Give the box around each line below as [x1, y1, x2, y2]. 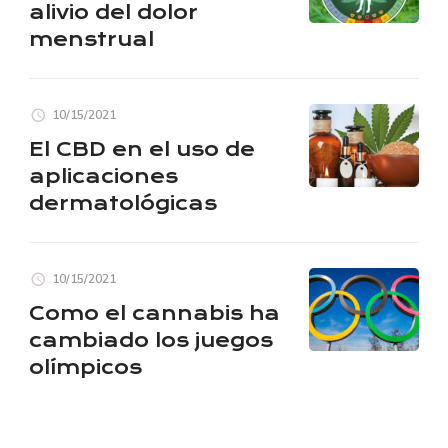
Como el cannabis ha [29, 301, 280, 325]
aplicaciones [29, 164, 178, 188]
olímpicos [29, 355, 142, 379]
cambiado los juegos [29, 328, 273, 352]
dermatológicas [29, 191, 217, 215]
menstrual [29, 27, 154, 51]
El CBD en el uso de [29, 137, 255, 161]
